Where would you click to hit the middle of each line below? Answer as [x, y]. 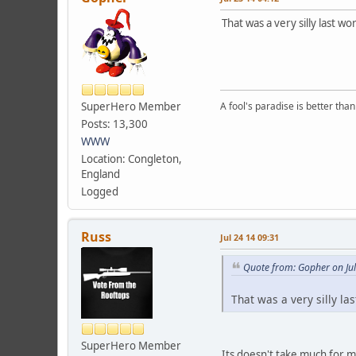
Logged [100, 191]
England [101, 174]
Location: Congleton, [132, 159]
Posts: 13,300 [114, 124]
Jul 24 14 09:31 [250, 237]
